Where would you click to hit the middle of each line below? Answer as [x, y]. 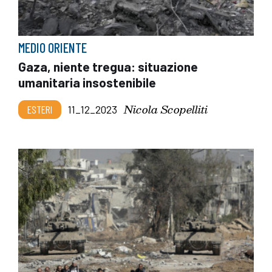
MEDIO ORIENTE [53, 47]
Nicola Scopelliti [166, 109]
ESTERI [40, 109]
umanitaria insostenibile [87, 82]
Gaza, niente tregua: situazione [108, 66]
